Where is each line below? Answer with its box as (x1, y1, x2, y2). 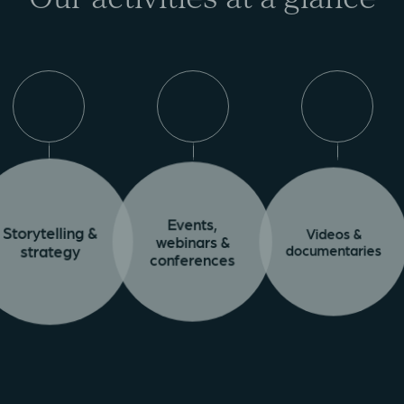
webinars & (155, 231, 233, 252)
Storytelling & (2, 222, 96, 243)
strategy (19, 240, 78, 262)
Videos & (308, 222, 372, 243)
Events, (168, 213, 221, 234)
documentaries (284, 240, 394, 262)
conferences (150, 250, 239, 271)
